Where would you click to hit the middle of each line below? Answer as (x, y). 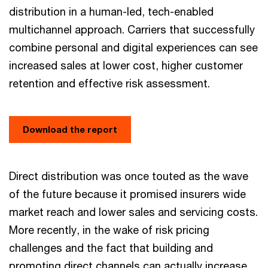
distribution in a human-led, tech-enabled (111, 11)
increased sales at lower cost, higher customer (126, 65)
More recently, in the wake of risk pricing (109, 230)
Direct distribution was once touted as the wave (129, 176)
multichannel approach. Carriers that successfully (132, 29)
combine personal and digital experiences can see (133, 47)
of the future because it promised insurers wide (127, 194)
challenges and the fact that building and (111, 248)
